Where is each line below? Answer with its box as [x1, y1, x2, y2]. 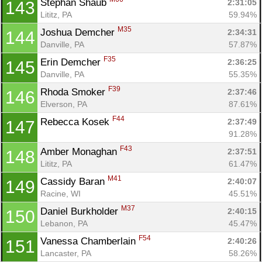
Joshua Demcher [40, 26, 118, 38]
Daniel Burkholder [40, 205, 121, 217]
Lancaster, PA [40, 248, 91, 258]
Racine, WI [40, 188, 81, 198]
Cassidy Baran [40, 175, 108, 187]
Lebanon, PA [40, 218, 88, 228]
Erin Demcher [40, 56, 104, 68]
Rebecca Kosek [40, 116, 112, 127]
